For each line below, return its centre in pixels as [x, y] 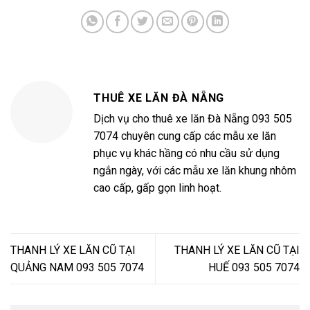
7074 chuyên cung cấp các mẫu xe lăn [185, 136]
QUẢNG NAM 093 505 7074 [77, 267]
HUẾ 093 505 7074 [254, 267]
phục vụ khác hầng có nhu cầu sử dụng [186, 153]
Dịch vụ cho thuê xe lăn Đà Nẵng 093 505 [193, 118]
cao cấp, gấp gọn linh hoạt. [157, 188]
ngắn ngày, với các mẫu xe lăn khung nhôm [195, 170]
